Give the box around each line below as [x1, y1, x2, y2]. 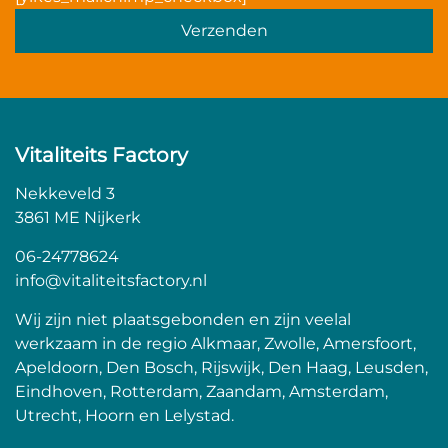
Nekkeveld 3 [15, 183, 115, 203]
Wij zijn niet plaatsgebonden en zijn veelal [15, 309, 351, 329]
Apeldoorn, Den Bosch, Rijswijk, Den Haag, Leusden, [15, 357, 428, 377]
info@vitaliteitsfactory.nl [15, 270, 207, 290]
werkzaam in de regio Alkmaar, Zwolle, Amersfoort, [15, 333, 416, 353]
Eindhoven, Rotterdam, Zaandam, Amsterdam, [15, 381, 388, 401]
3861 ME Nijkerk [15, 207, 141, 227]
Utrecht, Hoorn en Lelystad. [15, 405, 234, 425]
